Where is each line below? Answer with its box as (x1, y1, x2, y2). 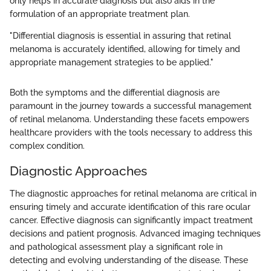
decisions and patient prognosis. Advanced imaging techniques (10, 229, 261, 239)
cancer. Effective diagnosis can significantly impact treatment (10, 215, 253, 226)
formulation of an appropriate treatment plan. (10, 8, 190, 19)
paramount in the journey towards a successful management (10, 100, 252, 111)
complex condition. (10, 140, 85, 151)
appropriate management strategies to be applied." (10, 57, 214, 67)
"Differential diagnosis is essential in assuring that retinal (10, 30, 231, 41)
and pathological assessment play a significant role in (10, 242, 223, 252)
